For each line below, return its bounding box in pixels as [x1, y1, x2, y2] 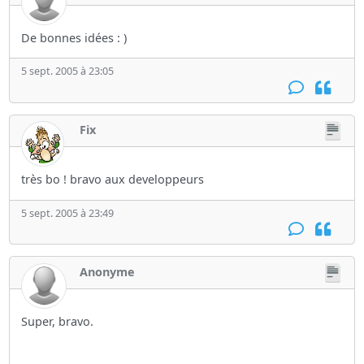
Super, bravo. [21, 313, 94, 329]
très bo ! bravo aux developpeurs [21, 171, 205, 188]
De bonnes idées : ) [21, 29, 128, 45]
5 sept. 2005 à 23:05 [21, 64, 115, 79]
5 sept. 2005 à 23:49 [21, 206, 115, 220]
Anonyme [80, 263, 136, 279]
